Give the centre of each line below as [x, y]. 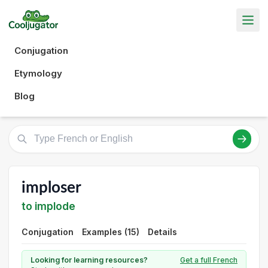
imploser [51, 188]
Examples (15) [111, 232]
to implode [48, 206]
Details [162, 232]
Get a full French [209, 260]
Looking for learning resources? [89, 260]
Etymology [38, 73]
